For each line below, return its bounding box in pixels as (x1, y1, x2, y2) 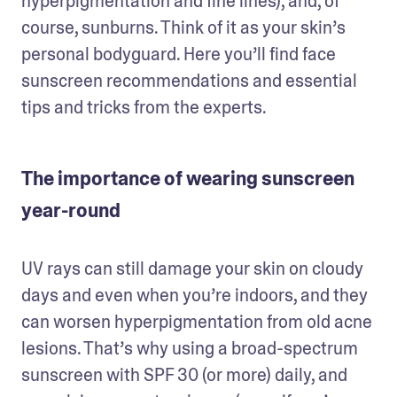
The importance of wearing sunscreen (21, 167, 354, 191)
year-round (21, 198, 121, 223)
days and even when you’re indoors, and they (21, 284, 368, 307)
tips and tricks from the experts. (21, 96, 269, 119)
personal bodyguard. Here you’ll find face (21, 43, 336, 66)
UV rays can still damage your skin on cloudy (21, 257, 363, 280)
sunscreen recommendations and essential (21, 69, 357, 92)
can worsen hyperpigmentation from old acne (21, 310, 372, 333)
